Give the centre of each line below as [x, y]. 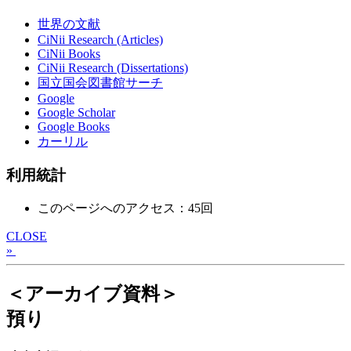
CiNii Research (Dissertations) [113, 68]
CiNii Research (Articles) [100, 40]
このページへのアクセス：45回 [125, 208]
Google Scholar [76, 113]
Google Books [74, 127]
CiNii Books [69, 54]
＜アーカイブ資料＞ [92, 293]
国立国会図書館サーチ [100, 83]
